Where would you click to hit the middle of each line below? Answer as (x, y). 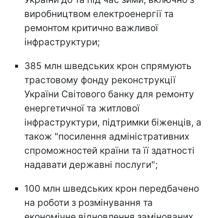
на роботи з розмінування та (89, 202)
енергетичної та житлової (82, 108)
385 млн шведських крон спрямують (108, 66)
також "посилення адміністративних (107, 136)
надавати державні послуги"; (91, 164)
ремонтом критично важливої (91, 28)
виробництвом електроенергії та (99, 14)
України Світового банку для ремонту (109, 94)
